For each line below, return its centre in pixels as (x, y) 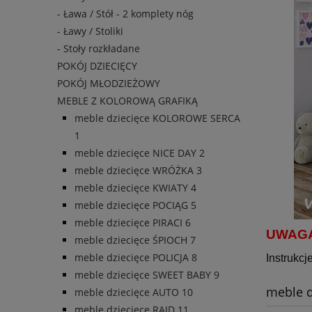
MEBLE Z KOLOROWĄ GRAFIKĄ (127, 101)
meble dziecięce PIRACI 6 (133, 223)
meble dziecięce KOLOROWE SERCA (157, 118)
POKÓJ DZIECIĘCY (97, 66)
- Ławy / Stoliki (90, 31)
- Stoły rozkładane (99, 49)
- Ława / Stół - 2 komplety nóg (125, 14)
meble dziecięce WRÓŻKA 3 (138, 171)
